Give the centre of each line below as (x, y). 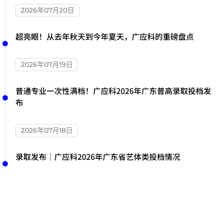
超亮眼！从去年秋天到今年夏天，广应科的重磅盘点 (105, 36)
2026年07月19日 (47, 64)
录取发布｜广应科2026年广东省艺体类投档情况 (98, 156)
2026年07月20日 (47, 10)
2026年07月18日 (47, 130)
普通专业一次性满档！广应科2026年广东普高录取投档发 (113, 90)
